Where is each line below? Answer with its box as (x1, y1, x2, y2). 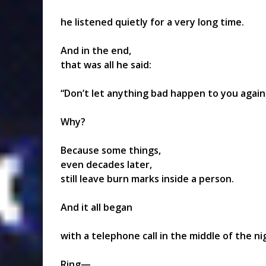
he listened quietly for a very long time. (61, 15, 244, 28)
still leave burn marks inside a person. (61, 172, 234, 185)
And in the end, (61, 43, 131, 57)
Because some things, (61, 143, 161, 157)
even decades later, (61, 157, 152, 171)
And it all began (61, 200, 132, 214)
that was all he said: (61, 58, 151, 71)
